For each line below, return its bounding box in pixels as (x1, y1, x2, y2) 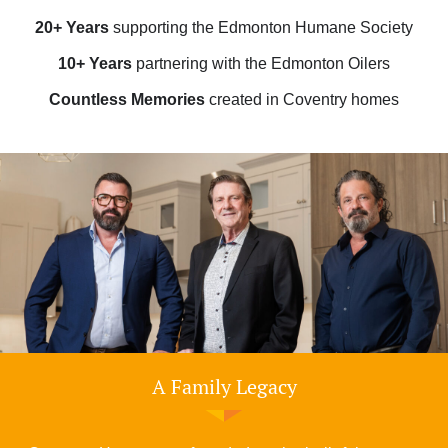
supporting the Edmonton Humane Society (109, 19, 413, 36)
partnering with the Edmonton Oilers (132, 55, 390, 72)
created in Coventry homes (205, 91, 399, 108)
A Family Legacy (151, 373, 297, 400)
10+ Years (58, 55, 132, 72)
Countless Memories (49, 91, 205, 108)
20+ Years (35, 19, 109, 36)
